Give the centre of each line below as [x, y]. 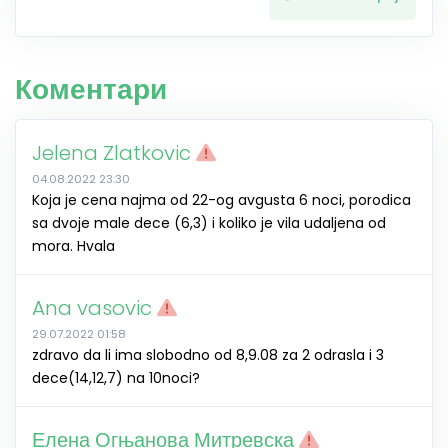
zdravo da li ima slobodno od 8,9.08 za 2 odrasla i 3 [208, 355]
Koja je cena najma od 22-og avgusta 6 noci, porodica [221, 200]
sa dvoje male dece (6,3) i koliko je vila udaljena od [209, 223]
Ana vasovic [94, 308]
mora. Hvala [73, 246]
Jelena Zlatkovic [114, 153]
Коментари [91, 90]
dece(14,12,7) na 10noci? [116, 378]
